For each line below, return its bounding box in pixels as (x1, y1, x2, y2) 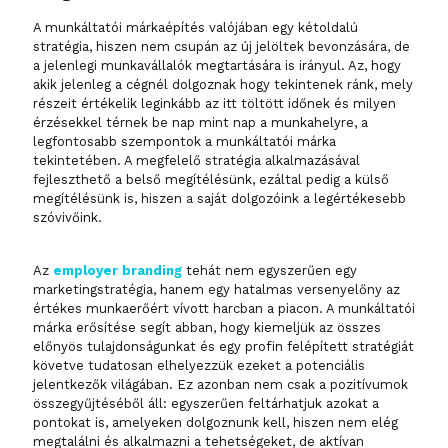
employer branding (53, 263, 182, 279)
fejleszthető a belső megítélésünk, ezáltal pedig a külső (33, 172, 389, 188)
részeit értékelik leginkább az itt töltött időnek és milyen (33, 96, 396, 112)
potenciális (296, 358, 365, 374)
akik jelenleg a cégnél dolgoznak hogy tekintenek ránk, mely (33, 77, 413, 93)
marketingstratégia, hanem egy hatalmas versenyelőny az (33, 282, 400, 298)
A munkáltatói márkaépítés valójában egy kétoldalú (33, 20, 358, 36)
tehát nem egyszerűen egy (182, 263, 357, 279)
